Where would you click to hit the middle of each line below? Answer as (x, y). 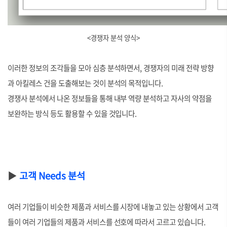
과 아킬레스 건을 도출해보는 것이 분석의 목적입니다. (86, 83)
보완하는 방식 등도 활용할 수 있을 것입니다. (72, 113)
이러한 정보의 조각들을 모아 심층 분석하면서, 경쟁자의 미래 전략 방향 (111, 68)
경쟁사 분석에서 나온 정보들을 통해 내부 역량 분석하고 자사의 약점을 (110, 98)
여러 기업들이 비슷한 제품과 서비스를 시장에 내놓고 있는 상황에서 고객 (113, 207)
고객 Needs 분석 (52, 175)
